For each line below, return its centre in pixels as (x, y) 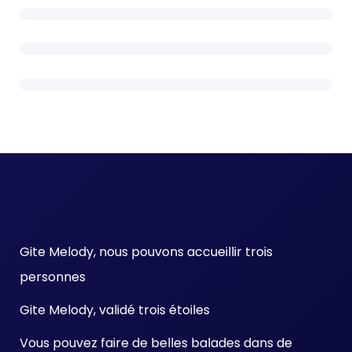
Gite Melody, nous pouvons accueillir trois (146, 252)
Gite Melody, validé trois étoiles (115, 310)
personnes (53, 277)
